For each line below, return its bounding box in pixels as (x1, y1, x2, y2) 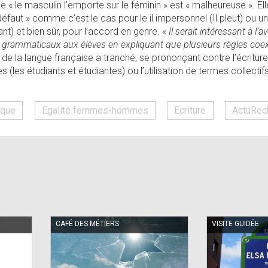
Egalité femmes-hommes (41, 104, 148, 116)
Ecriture (174, 104, 206, 116)
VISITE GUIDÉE (212, 219, 260, 228)
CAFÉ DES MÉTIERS (56, 219, 120, 228)
